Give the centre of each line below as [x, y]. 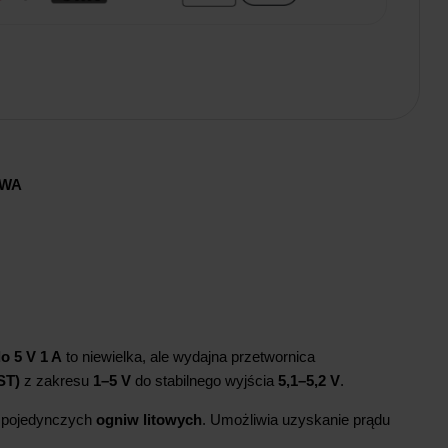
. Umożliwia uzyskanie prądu [296, 420]
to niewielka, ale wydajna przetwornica [188, 357]
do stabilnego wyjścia [204, 381]
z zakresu [56, 381]
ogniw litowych [149, 420]
